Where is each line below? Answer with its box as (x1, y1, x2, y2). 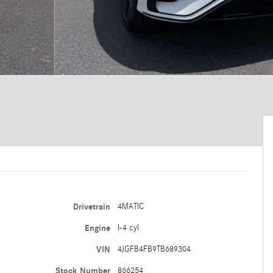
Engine (84, 223, 110, 233)
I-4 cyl (117, 223, 139, 233)
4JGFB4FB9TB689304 (117, 244, 191, 254)
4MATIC (117, 202, 144, 211)
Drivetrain (73, 202, 110, 212)
